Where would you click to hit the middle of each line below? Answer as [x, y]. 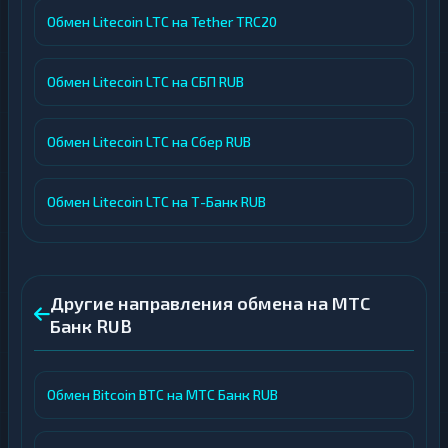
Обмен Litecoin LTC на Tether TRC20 [162, 21]
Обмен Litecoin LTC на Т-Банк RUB [156, 201]
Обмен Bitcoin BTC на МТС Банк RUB [162, 394]
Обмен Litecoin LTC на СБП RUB [145, 81]
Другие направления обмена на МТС [210, 303]
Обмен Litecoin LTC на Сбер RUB [149, 141]
